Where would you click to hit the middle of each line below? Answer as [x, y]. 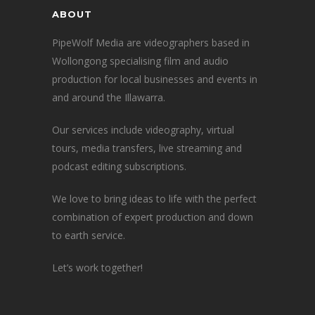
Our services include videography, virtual [143, 129]
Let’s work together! [97, 267]
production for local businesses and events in [155, 79]
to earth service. [89, 235]
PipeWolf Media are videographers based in [151, 42]
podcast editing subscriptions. [119, 166]
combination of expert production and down [153, 217]
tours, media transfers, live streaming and [147, 148]
